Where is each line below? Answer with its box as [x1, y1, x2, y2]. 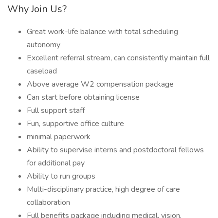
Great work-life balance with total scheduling [27, 26, 178, 37]
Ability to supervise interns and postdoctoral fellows [27, 145, 204, 155]
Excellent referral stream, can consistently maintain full [27, 53, 210, 63]
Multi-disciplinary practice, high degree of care [27, 184, 180, 195]
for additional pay [27, 158, 85, 168]
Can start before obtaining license [27, 92, 140, 103]
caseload [27, 66, 57, 76]
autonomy [27, 39, 60, 50]
